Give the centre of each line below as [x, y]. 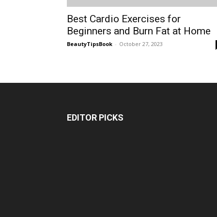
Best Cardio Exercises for [124, 19]
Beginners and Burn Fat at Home [139, 31]
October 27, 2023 [141, 44]
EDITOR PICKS [95, 117]
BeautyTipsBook [90, 44]
